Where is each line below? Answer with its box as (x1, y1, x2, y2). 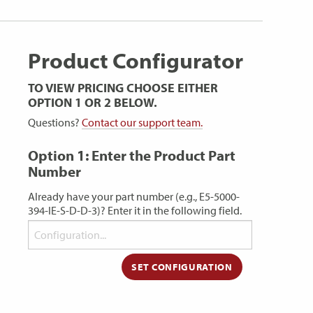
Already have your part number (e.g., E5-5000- (28, 189, 240, 203)
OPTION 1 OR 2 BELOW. (28, 94, 157, 111)
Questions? (28, 115, 82, 130)
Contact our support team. (82, 115, 203, 130)
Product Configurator (28, 47, 243, 74)
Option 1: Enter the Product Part (28, 146, 235, 165)
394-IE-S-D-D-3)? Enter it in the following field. (28, 203, 242, 217)
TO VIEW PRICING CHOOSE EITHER (28, 80, 218, 96)
